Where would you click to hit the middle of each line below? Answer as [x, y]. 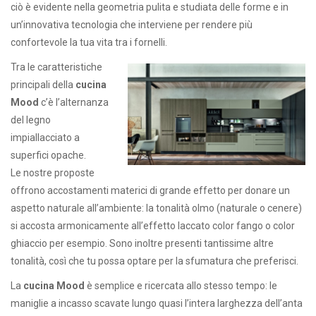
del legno [31, 120]
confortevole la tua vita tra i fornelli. [89, 42]
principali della [43, 84]
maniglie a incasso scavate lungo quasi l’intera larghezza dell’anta [157, 303]
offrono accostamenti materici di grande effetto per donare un [150, 190]
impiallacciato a [45, 137]
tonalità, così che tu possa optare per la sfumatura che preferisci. [154, 261]
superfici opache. [48, 155]
